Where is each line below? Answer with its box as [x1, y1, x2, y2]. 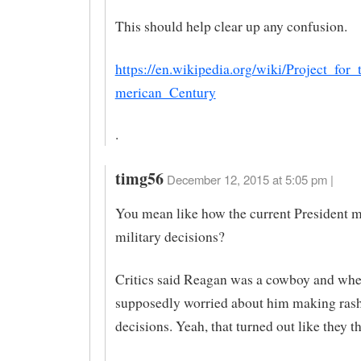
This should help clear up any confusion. [114, 16, 347, 35]
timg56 [114, 167, 164, 191]
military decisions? [114, 227, 225, 247]
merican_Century [114, 82, 216, 102]
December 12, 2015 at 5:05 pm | [166, 171, 334, 189]
